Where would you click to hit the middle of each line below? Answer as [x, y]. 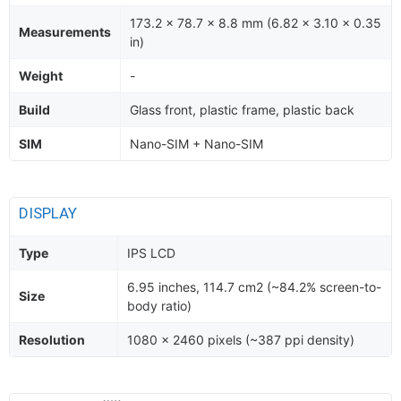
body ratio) [159, 306]
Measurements [65, 32]
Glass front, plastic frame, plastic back [242, 110]
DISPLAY [50, 213]
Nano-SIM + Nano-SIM [196, 144]
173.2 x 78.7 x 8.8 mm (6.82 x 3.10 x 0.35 [256, 23]
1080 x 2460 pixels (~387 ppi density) [241, 340]
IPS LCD [151, 253]
